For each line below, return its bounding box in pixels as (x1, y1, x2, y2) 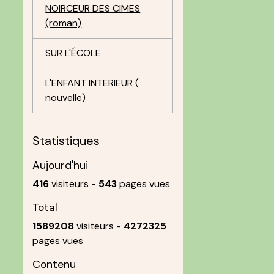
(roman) (45, 17, 82, 29)
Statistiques (32, 133, 100, 149)
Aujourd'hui (32, 158, 89, 172)
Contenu (32, 257, 76, 271)
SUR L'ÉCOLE (45, 46, 102, 59)
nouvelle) (45, 91, 86, 104)
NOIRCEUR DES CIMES (45, 2, 141, 15)
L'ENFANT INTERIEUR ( (45, 76, 139, 89)
